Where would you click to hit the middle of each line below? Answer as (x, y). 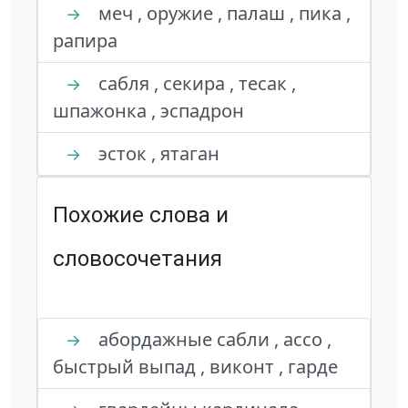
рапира (85, 41)
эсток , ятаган (157, 153)
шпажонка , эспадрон (148, 111)
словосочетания (138, 259)
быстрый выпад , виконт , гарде (195, 367)
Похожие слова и (141, 215)
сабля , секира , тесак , (195, 83)
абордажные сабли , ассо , (213, 339)
